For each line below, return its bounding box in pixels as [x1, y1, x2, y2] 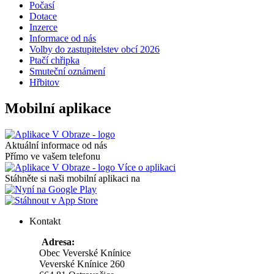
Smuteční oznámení [29, 65, 105, 76]
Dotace [29, 10, 57, 21]
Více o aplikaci [115, 161, 176, 172]
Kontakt [29, 215, 61, 226]
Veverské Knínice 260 [29, 258, 125, 269]
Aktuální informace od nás [5, 139, 107, 150]
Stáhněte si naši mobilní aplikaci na [5, 172, 140, 183]
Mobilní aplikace [5, 100, 111, 116]
